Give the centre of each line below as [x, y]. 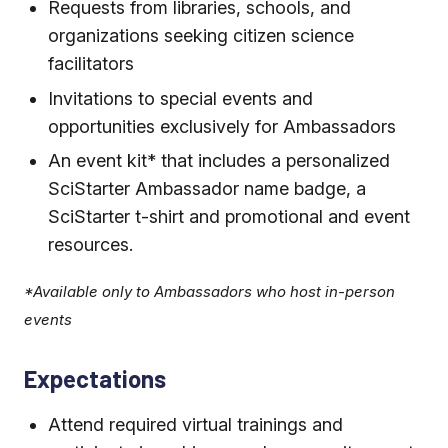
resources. [90, 245]
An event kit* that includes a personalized [219, 161]
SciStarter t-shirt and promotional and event [229, 217]
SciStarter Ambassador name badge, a [207, 189]
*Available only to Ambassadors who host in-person [209, 292]
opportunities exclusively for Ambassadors [222, 126]
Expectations [95, 379]
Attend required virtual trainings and [195, 425]
